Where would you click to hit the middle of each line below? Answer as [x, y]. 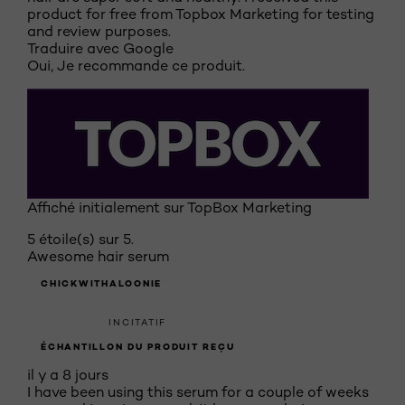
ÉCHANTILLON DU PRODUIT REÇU [138, 347]
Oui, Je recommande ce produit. [136, 66]
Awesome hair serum [98, 256]
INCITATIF [137, 322]
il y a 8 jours [68, 375]
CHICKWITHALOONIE [101, 283]
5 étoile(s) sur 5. [80, 239]
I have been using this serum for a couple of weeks [198, 392]
